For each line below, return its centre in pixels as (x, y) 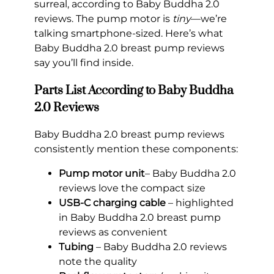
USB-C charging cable (112, 203)
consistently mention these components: (136, 149)
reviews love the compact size (132, 188)
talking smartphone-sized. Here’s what (129, 33)
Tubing (76, 247)
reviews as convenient (113, 232)
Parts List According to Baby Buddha (134, 90)
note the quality (98, 262)
